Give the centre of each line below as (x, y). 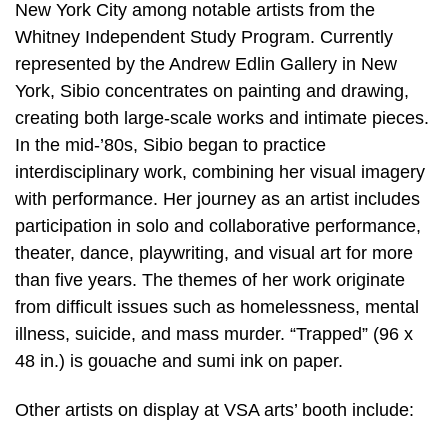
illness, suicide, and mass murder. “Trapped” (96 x (214, 333)
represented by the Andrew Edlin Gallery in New (206, 63)
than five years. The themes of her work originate (210, 279)
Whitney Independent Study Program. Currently (204, 36)
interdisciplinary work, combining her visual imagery (220, 171)
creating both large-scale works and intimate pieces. (222, 117)
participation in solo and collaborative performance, (218, 225)
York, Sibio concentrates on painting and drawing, (212, 90)
